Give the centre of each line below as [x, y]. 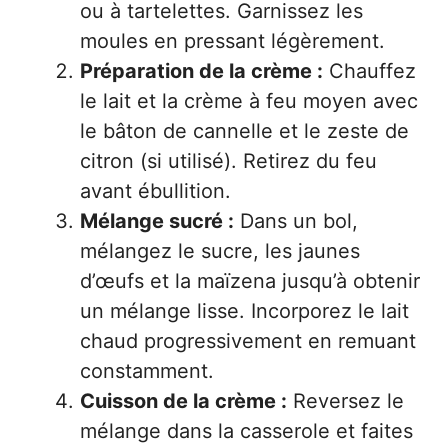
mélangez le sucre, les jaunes [220, 251]
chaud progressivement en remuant [248, 341]
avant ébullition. [155, 191]
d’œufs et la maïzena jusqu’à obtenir [250, 281]
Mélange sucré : [157, 221]
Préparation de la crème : [201, 71]
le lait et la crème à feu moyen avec [249, 101]
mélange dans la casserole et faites [246, 431]
